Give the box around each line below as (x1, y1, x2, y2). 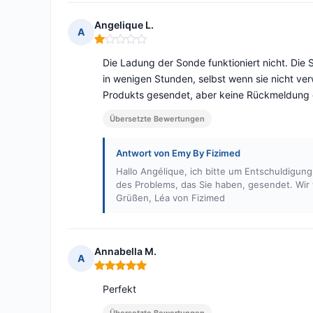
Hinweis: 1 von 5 (94, 38, 174, 52)
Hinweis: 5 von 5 (94, 264, 175, 278)
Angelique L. (94, 19, 154, 31)
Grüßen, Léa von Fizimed (116, 192, 225, 204)
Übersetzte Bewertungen (110, 114, 205, 124)
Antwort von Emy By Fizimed (116, 147, 240, 159)
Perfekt (103, 283, 136, 296)
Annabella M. (94, 245, 156, 258)
